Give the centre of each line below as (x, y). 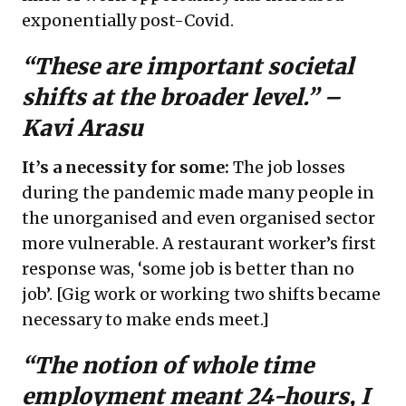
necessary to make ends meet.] (145, 319)
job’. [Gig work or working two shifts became (201, 294)
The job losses (287, 167)
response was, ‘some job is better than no (188, 269)
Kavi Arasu (82, 128)
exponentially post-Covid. (128, 20)
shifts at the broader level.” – (181, 97)
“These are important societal (188, 67)
